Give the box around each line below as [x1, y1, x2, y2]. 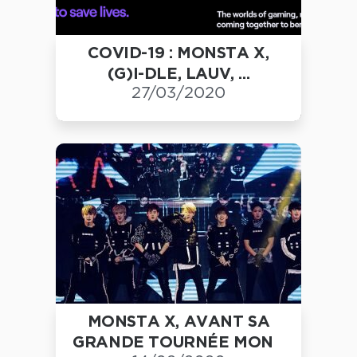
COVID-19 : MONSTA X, [88, 46, 269, 61]
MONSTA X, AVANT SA [87, 315, 270, 330]
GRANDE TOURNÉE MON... [73, 335, 284, 351]
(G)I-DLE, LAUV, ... [107, 67, 250, 82]
